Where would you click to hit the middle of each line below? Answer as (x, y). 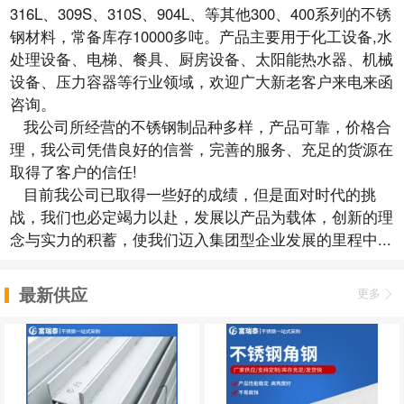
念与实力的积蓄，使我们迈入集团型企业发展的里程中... (200, 239)
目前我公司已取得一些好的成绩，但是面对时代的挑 (193, 193)
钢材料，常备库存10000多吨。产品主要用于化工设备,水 (201, 36)
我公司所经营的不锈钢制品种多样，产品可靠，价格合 (200, 126)
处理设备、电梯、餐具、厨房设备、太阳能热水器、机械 (201, 58)
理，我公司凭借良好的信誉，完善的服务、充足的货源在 (201, 148)
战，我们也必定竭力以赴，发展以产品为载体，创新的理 (201, 216)
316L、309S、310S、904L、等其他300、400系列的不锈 (200, 13)
